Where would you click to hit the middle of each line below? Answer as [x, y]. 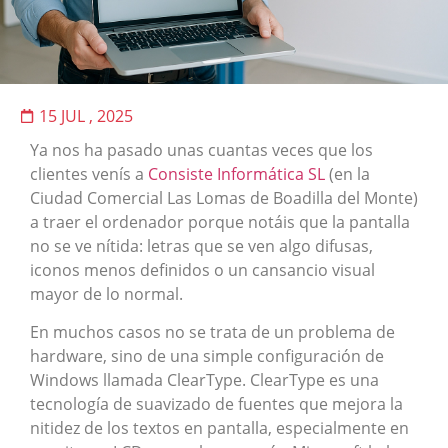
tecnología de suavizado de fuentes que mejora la [216, 403]
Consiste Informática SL [236, 173]
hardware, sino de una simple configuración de [207, 355]
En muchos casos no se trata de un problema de [212, 331]
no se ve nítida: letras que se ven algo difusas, [201, 245]
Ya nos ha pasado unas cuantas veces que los [201, 149]
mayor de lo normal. [106, 293]
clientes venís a [89, 173]
